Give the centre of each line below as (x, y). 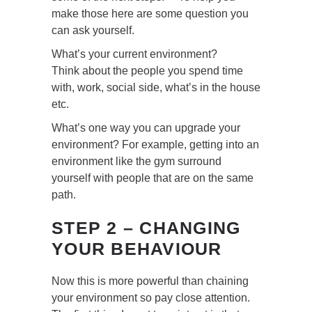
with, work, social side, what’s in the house (156, 88)
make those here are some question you (150, 14)
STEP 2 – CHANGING (146, 228)
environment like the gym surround (136, 162)
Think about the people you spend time (147, 71)
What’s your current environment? (134, 54)
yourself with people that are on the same (153, 178)
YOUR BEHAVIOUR (137, 249)
